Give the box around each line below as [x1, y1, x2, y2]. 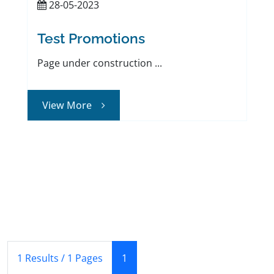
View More [42, 98, 102, 113]
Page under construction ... [37, 56, 162, 70]
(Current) [127, 251, 169, 265]
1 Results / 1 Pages [17, 251, 103, 265]
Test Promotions [37, 30, 145, 47]
